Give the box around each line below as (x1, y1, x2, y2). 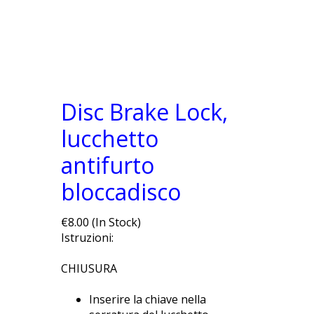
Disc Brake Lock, (61, 97, 228, 127)
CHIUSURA (61, 260, 117, 276)
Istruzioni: (61, 229, 114, 245)
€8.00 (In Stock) (61, 214, 141, 230)
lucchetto (61, 123, 158, 153)
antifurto (61, 150, 154, 180)
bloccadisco (61, 177, 181, 207)
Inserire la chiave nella (89, 291, 206, 307)
